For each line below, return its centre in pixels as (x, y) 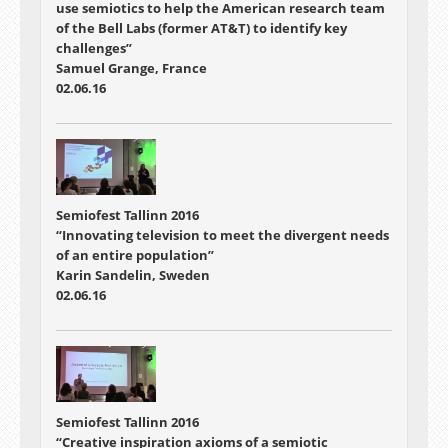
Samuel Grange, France (131, 67)
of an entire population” (135, 254)
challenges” (94, 47)
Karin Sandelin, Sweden (133, 274)
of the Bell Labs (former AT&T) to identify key (201, 27)
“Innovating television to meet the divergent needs (222, 234)
